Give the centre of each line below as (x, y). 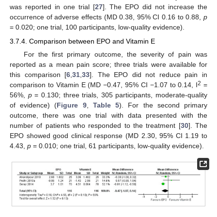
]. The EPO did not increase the (155, 7)
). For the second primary (163, 105)
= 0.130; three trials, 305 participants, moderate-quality (119, 95)
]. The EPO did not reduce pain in (149, 74)
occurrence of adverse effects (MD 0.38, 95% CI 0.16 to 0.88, (107, 17)
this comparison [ (38, 74)
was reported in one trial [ (52, 7)
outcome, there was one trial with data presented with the (108, 115)
